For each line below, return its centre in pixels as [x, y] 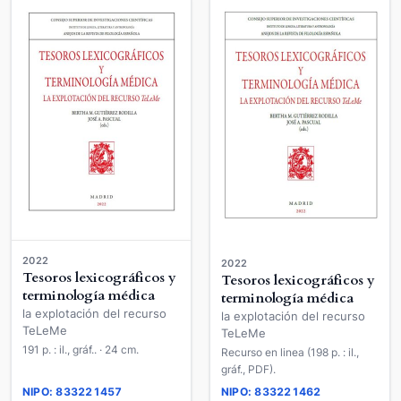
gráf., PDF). [248, 369]
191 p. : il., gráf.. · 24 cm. [119, 349]
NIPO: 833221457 [73, 392]
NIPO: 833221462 [271, 392]
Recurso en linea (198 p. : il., [290, 352]
